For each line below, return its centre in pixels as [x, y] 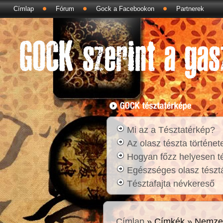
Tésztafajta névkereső [171, 183]
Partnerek [190, 9]
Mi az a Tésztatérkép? [171, 130]
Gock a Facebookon [125, 9]
